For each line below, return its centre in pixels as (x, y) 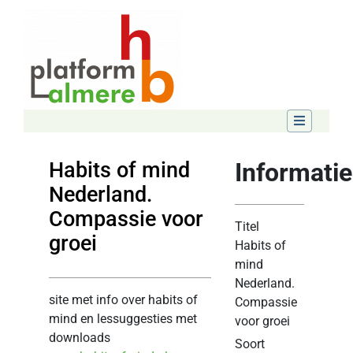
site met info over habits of (124, 300)
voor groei (263, 321)
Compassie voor (126, 218)
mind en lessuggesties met (123, 319)
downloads (80, 338)
